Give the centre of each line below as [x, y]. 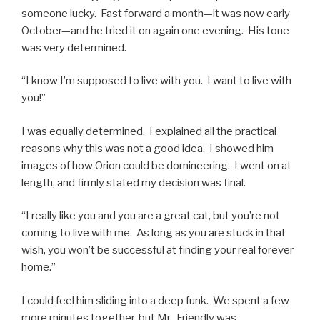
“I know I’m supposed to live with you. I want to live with [156, 81]
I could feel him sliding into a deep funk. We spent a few [155, 300]
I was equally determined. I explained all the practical [149, 131]
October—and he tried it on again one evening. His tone [155, 30]
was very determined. [74, 47]
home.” [39, 267]
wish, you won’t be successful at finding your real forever [157, 250]
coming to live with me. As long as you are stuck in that [154, 233]
